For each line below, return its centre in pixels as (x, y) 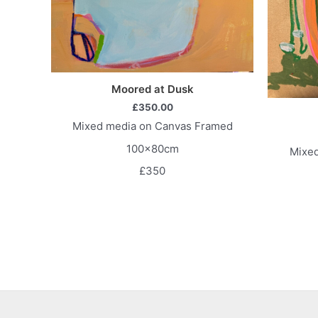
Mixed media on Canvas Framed (152, 126)
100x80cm (152, 148)
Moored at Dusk (152, 89)
